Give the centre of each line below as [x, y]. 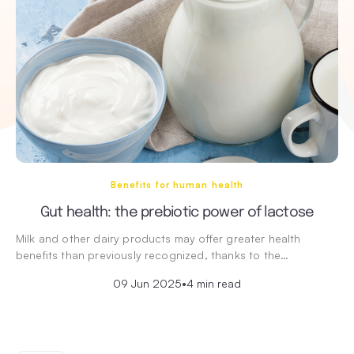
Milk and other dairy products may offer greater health [158, 239]
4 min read [214, 284]
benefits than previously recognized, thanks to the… [153, 255]
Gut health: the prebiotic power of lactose [177, 213]
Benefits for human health [177, 185]
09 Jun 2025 [147, 284]
